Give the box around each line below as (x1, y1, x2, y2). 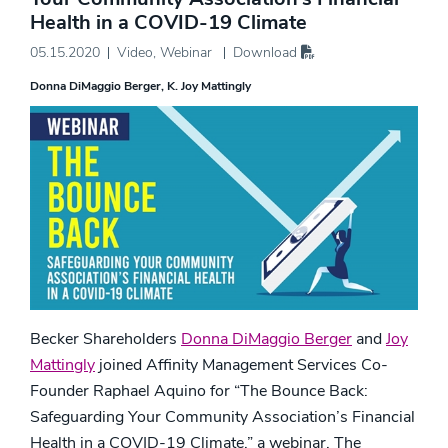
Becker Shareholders (30, 327, 181, 350)
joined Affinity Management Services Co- (95, 353, 388, 376)
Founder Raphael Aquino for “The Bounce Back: (30, 379, 368, 402)
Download (233, 43, 301, 62)
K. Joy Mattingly (167, 78, 251, 94)
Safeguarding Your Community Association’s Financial (30, 405, 415, 428)
